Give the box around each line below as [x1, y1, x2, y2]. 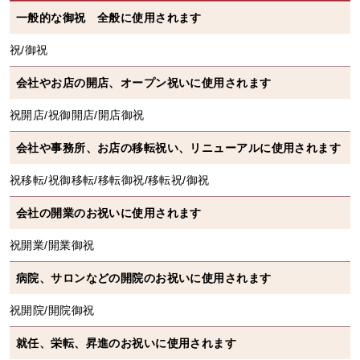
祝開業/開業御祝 [10, 238, 95, 252]
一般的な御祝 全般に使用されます [16, 10, 202, 24]
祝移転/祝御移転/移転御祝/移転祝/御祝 [10, 173, 210, 186]
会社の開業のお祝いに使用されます [16, 206, 202, 219]
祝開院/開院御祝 [10, 303, 95, 317]
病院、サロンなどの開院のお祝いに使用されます [16, 271, 272, 284]
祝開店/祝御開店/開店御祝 [10, 108, 145, 121]
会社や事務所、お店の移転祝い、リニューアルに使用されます [16, 141, 342, 154]
